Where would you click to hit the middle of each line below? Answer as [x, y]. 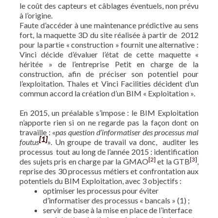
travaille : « [38, 132]
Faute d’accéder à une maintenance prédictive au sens [109, 25]
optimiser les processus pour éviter [101, 191]
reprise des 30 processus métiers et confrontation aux [109, 171]
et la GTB [173, 161]
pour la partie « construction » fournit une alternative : [109, 45]
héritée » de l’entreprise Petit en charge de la [109, 64]
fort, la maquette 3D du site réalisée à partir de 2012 [109, 35]
